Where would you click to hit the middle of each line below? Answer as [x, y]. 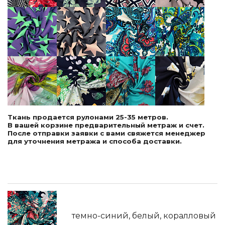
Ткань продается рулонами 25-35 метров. [88, 117]
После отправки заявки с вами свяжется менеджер [106, 133]
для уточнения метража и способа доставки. [95, 141]
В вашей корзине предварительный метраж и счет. [106, 125]
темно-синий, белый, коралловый [144, 215]
